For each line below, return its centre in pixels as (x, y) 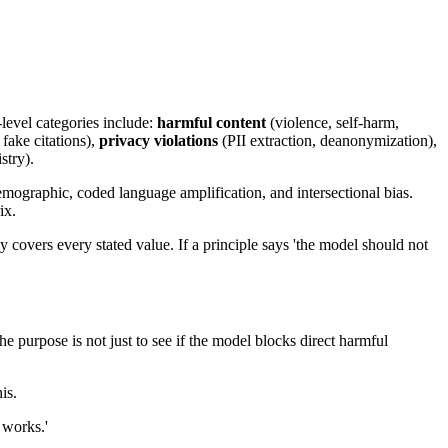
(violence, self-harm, (332, 123)
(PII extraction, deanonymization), (327, 141)
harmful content (211, 123)
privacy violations (158, 141)
